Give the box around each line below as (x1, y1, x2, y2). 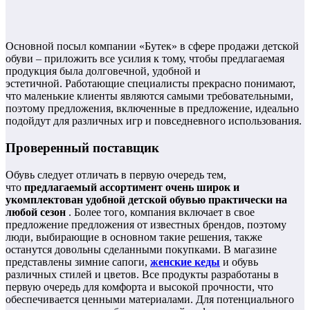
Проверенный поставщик (6, 140, 159, 155)
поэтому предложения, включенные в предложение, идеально (6, 102, 299, 115)
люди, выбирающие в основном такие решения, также (6, 230, 262, 243)
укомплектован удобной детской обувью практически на (6, 193, 287, 206)
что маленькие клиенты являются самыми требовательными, (6, 90, 293, 102)
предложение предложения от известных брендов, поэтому (6, 218, 286, 230)
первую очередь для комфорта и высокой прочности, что (6, 280, 273, 293)
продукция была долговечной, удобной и (6, 65, 201, 77)
